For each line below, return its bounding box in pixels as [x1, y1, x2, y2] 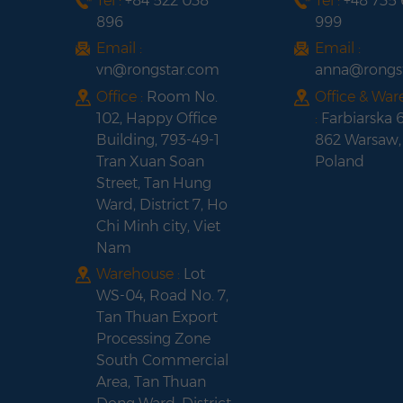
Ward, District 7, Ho [96, 195, 228, 213]
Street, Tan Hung [96, 174, 211, 192]
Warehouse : [96, 265, 184, 283]
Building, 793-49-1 [96, 130, 219, 148]
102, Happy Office [96, 109, 217, 127]
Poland [315, 152, 365, 170]
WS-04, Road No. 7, [96, 287, 228, 305]
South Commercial [96, 352, 228, 370]
